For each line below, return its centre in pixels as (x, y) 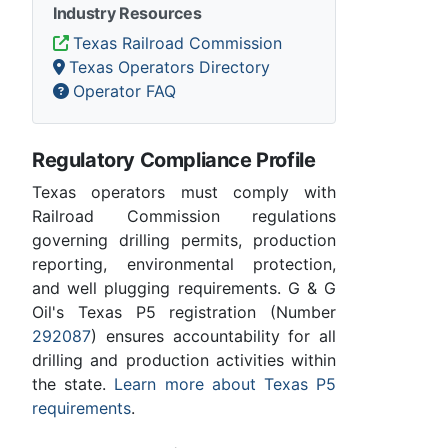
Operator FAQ (124, 91)
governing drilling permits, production (184, 240)
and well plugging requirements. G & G (184, 288)
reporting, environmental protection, (184, 264)
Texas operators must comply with (184, 192)
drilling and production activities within (184, 360)
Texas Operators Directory (169, 67)
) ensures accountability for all (213, 336)
